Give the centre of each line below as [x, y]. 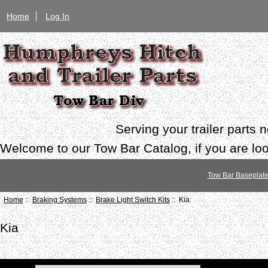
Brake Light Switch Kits [133, 200]
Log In [58, 16]
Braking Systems [59, 200]
